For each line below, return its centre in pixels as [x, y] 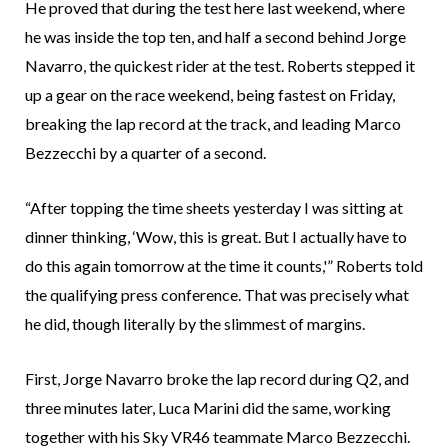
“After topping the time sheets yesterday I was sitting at [214, 208]
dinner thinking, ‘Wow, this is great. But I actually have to [216, 237]
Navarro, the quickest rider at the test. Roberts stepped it [220, 66]
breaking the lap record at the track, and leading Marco [213, 124]
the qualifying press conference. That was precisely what [217, 295]
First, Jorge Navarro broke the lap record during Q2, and [217, 379]
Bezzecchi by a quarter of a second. [145, 153]
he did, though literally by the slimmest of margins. [195, 324]
